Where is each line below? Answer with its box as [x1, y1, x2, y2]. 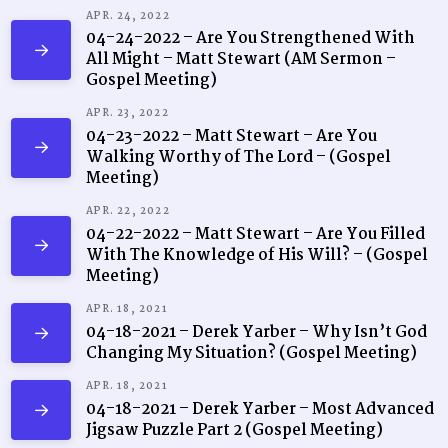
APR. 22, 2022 [86, 203, 170, 220]
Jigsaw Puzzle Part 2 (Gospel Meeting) [86, 418, 384, 444]
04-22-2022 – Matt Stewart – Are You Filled [86, 222, 426, 248]
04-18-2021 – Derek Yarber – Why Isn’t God [86, 320, 428, 346]
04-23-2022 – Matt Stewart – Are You [86, 124, 378, 150]
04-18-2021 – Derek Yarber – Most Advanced [86, 397, 435, 423]
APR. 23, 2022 [86, 105, 169, 122]
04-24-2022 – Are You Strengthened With [86, 26, 416, 52]
